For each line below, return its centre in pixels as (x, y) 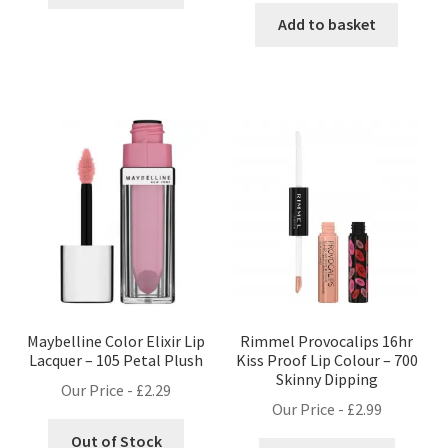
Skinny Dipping (326, 378)
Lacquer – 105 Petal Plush (116, 359)
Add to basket (326, 24)
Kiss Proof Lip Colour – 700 (326, 359)
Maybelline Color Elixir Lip (116, 340)
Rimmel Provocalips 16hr (327, 340)
